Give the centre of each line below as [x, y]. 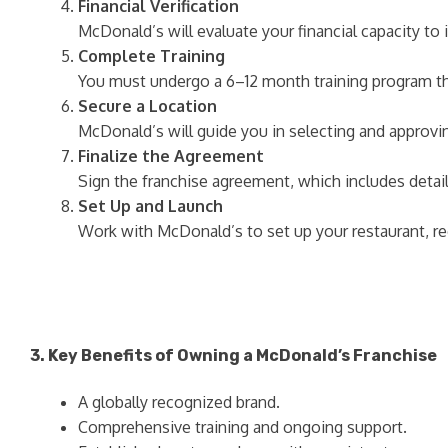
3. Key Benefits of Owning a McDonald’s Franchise [233, 356]
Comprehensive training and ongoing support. [242, 426]
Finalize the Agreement [171, 156]
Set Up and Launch [150, 206]
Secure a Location [147, 106]
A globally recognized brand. [179, 401]
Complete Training [151, 56]
